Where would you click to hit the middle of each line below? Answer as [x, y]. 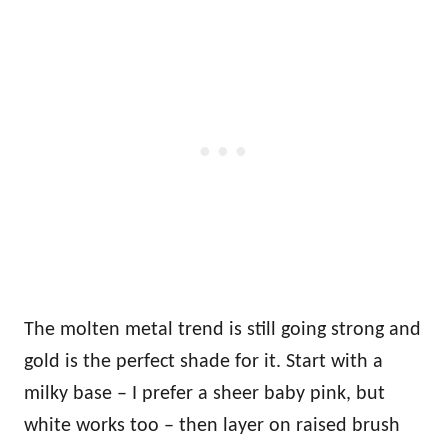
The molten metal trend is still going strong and [222, 329]
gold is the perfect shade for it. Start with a [203, 361]
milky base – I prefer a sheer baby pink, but [204, 393]
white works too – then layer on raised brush [212, 425]
